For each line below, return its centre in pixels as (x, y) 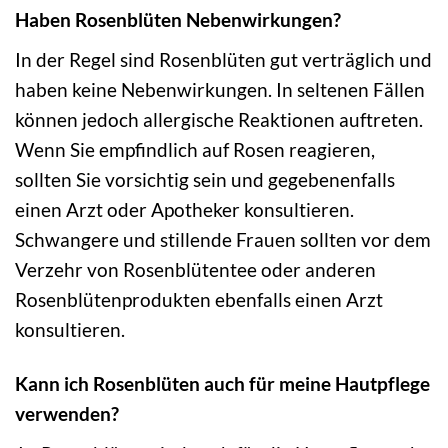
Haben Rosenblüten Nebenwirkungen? (178, 19)
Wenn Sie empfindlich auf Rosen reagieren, (195, 149)
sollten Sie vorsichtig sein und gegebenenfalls (205, 179)
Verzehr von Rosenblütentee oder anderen (195, 269)
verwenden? (67, 414)
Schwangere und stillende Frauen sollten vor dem (223, 239)
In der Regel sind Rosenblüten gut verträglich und (223, 59)
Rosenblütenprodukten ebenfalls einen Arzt (199, 299)
